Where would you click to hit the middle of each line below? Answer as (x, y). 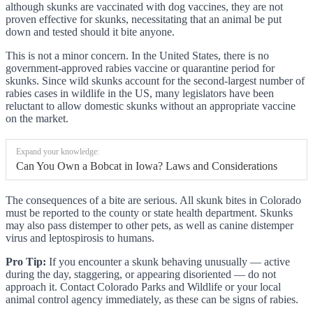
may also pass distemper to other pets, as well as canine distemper (150, 225)
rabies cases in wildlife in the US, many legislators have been (140, 93)
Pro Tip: (26, 261)
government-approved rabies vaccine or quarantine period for (140, 68)
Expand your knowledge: (58, 151)
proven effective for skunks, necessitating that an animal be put (144, 19)
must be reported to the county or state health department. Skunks (149, 212)
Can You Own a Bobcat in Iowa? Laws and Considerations (147, 166)
